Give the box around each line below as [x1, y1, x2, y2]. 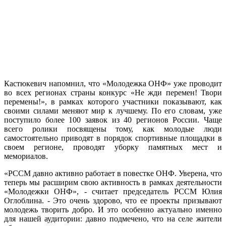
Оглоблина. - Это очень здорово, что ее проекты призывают [4, 196, 222, 205]
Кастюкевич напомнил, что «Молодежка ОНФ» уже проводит [4, 79, 222, 88]
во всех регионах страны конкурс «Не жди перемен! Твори [4, 88, 222, 97]
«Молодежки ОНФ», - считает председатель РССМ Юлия [4, 187, 222, 196]
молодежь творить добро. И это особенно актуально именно [4, 205, 222, 214]
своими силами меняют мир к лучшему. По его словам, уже [4, 106, 222, 115]
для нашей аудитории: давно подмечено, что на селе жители [4, 214, 222, 223]
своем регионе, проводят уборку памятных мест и [4, 142, 222, 151]
